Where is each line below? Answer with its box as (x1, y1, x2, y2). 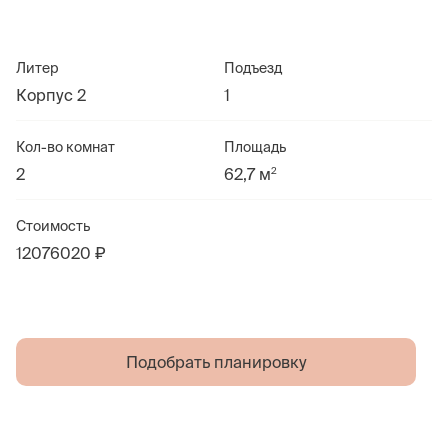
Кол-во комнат (16, 139, 115, 155)
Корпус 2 (16, 86, 86, 104)
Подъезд (224, 60, 282, 76)
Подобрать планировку (125, 353, 307, 371)
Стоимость (16, 218, 90, 234)
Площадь (224, 139, 286, 155)
